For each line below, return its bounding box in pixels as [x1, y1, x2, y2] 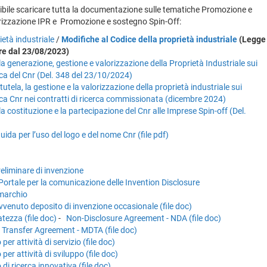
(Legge [239, 34, 266, 44]
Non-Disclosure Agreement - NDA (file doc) [66, 213, 221, 223]
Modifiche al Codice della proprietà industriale [61, 34, 237, 44]
